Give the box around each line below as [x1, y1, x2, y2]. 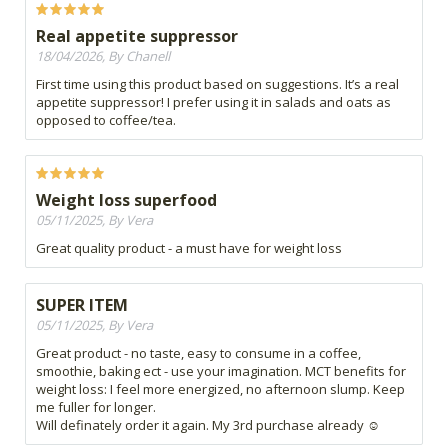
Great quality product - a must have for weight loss [36, 239, 342, 258]
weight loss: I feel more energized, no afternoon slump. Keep [36, 380, 405, 399]
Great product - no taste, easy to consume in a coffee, [36, 344, 361, 363]
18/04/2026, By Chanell [36, 47, 170, 66]
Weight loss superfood [36, 189, 217, 212]
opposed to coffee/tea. [36, 111, 176, 130]
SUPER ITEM [36, 294, 128, 317]
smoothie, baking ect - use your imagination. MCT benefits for [36, 362, 406, 381]
